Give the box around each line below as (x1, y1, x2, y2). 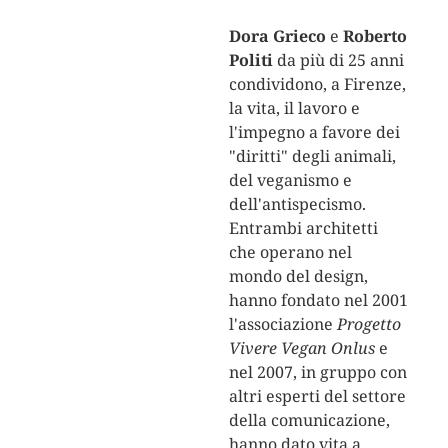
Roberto (342, 24, 407, 47)
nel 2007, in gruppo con (228, 360, 407, 383)
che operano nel (228, 240, 352, 263)
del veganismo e (228, 168, 352, 191)
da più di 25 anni (272, 48, 404, 71)
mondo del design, (228, 264, 368, 287)
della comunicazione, (228, 408, 390, 431)
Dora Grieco (228, 24, 326, 47)
